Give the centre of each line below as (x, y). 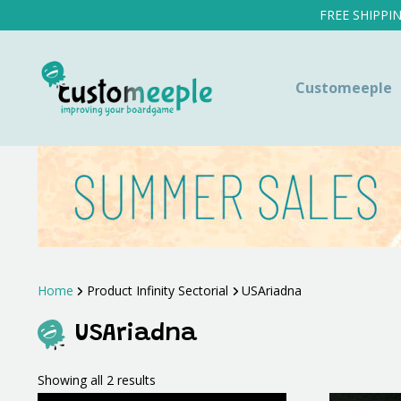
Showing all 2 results (96, 380)
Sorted (174, 380)
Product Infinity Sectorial (158, 291)
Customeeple (343, 88)
